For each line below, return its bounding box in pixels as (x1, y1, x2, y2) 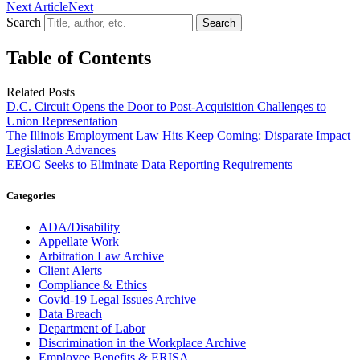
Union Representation (6, 113, 117, 128)
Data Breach (39, 306, 102, 321)
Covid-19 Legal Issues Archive (39, 292, 196, 306)
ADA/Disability (39, 219, 120, 234)
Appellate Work (39, 234, 119, 248)
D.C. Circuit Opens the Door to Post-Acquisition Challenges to (6, 99, 326, 113)
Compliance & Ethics (39, 277, 147, 292)
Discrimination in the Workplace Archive (39, 335, 246, 350)
